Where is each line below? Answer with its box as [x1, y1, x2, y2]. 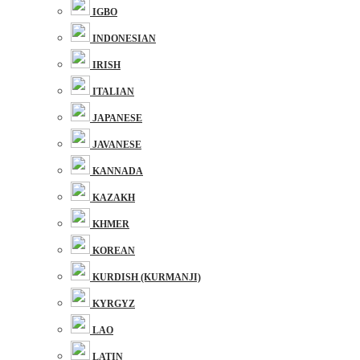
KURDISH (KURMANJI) [92, 272, 201, 283]
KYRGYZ [92, 298, 135, 309]
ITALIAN [92, 86, 134, 97]
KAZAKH [92, 192, 135, 203]
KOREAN [92, 245, 135, 256]
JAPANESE [92, 112, 142, 124]
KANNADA [92, 166, 143, 177]
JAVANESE [92, 139, 141, 150]
